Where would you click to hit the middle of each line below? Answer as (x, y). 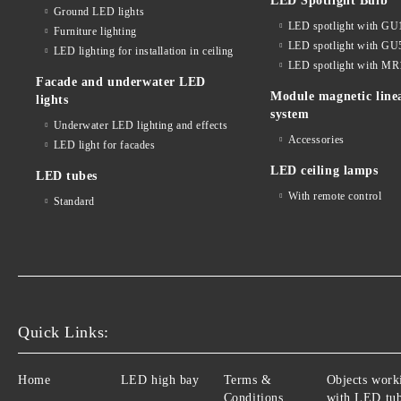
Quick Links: (64, 333)
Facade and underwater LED (121, 82)
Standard (74, 202)
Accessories (316, 140)
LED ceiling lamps (324, 171)
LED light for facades (104, 145)
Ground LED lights (99, 12)
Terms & (247, 380)
